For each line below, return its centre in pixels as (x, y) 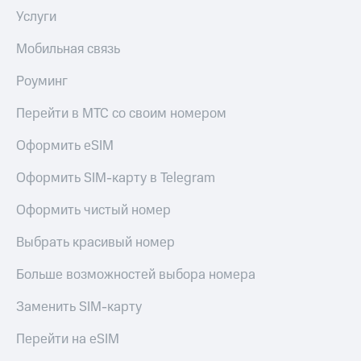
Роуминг (42, 82)
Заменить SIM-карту (79, 307)
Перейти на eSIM (68, 340)
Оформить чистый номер (93, 211)
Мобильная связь (68, 50)
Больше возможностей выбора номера (136, 275)
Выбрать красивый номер (95, 243)
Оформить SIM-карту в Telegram (116, 178)
